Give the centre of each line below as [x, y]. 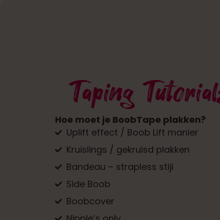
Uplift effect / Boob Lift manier [132, 133]
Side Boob [88, 184]
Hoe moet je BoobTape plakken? [130, 120]
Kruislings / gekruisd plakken [128, 150]
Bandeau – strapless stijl [120, 167]
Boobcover [90, 201]
